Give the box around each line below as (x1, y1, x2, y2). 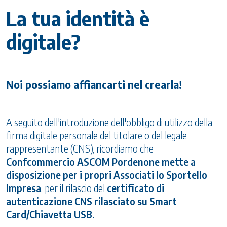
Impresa (6, 182, 41, 195)
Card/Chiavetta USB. (6, 208, 95, 221)
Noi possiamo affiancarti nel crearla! (6, 78, 182, 92)
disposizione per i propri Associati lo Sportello (6, 169, 207, 181)
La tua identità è (6, 6, 149, 31)
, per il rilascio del (41, 182, 107, 195)
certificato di (107, 182, 164, 195)
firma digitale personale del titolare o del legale (6, 129, 187, 142)
